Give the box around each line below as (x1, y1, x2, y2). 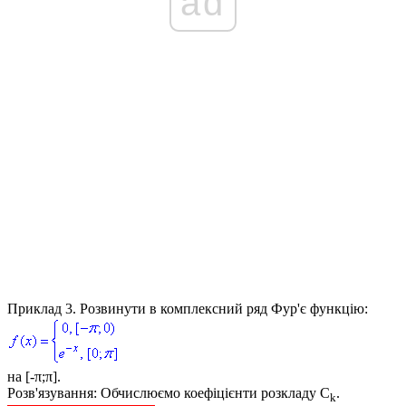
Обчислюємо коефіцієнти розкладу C (97, 384, 330, 401)
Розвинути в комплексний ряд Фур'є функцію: (76, 300, 368, 316)
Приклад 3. (7, 300, 76, 316)
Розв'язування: (7, 384, 97, 401)
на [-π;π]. (7, 368, 61, 384)
